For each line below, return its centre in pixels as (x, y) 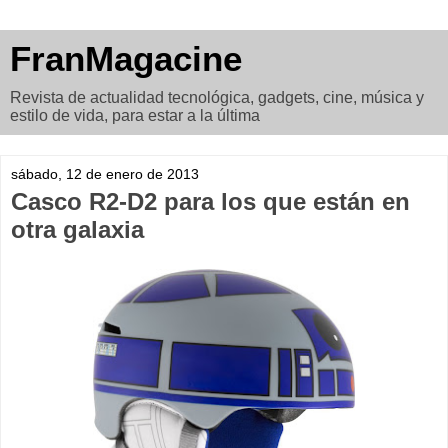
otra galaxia (77, 229)
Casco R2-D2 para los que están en (210, 201)
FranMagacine (126, 59)
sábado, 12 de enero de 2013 (105, 174)
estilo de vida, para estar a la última (135, 115)
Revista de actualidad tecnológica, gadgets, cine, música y (217, 97)
